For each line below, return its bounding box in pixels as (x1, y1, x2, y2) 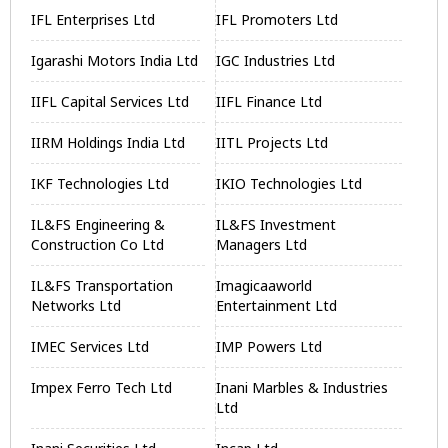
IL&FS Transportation (31, 276, 173, 295)
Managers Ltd (216, 235, 308, 254)
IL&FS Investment (216, 215, 337, 234)
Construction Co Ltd (31, 235, 164, 254)
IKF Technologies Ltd (31, 174, 169, 193)
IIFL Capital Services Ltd (31, 92, 189, 111)
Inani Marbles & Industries (216, 378, 389, 397)
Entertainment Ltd (216, 296, 338, 315)
